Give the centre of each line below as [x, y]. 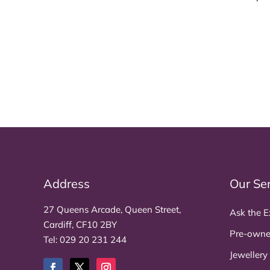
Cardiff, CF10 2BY [80, 224]
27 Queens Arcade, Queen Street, [112, 209]
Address [67, 183]
